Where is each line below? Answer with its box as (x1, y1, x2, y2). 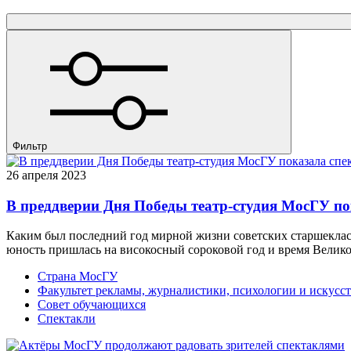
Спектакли (38, 312, 96, 326)
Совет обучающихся (38, 298, 146, 312)
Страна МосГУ (38, 270, 118, 284)
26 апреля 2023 (6, 168, 92, 182)
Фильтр (13, 139, 47, 152)
